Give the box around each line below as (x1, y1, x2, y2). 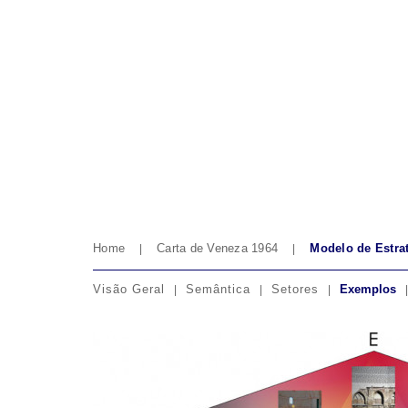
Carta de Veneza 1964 (157, 241, 279, 255)
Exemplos (340, 282, 396, 296)
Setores (271, 282, 319, 296)
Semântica (186, 282, 250, 296)
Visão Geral (93, 282, 165, 296)
